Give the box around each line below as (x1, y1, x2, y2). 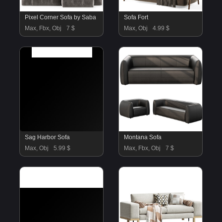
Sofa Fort (123, 14, 148, 21)
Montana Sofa (123, 134, 162, 141)
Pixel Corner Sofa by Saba (25, 14, 97, 21)
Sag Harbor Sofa (25, 134, 70, 141)
